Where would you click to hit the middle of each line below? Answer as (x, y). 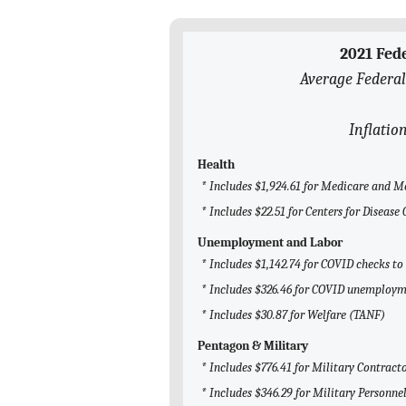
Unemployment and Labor (270, 243)
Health (216, 165)
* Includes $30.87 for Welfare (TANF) (293, 315)
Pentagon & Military (253, 346)
